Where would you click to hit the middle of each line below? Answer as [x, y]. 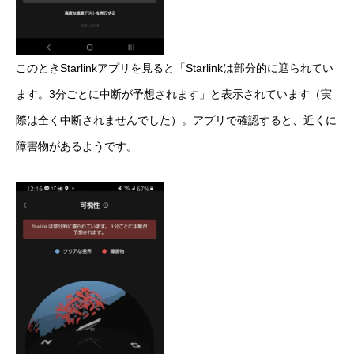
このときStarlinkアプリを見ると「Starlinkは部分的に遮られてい [175, 68]
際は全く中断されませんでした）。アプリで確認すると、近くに [176, 120]
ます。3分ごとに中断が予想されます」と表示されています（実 [174, 94]
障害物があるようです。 [77, 146]
